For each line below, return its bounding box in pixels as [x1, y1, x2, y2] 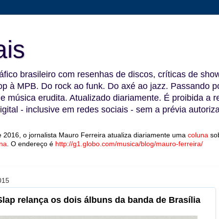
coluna [188, 131, 208, 139]
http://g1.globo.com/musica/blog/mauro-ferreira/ [55, 140, 203, 148]
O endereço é [11, 140, 55, 148]
